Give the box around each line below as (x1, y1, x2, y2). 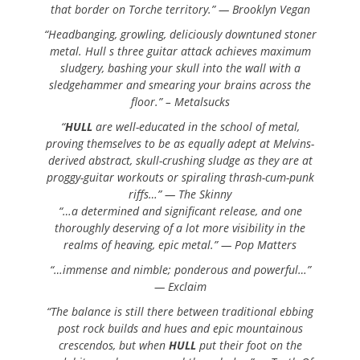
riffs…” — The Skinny (129, 186, 231, 202)
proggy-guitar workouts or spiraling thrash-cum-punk (46, 170, 314, 186)
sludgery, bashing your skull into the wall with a (59, 60, 301, 76)
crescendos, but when (58, 337, 169, 354)
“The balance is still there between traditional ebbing (47, 304, 313, 320)
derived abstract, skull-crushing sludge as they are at (47, 153, 313, 169)
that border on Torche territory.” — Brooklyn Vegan (50, 2, 310, 18)
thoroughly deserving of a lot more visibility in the (55, 220, 305, 236)
